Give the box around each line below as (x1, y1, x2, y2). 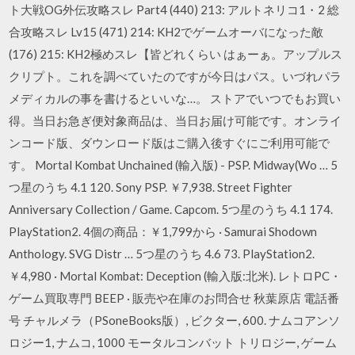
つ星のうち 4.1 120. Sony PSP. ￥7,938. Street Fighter (9, 179, 293, 194)
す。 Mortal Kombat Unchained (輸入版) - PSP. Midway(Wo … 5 (9, 157, 338, 172)
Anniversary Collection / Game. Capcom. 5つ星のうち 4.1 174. (9, 201, 334, 216)
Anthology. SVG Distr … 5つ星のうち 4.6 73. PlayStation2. (9, 246, 315, 261)
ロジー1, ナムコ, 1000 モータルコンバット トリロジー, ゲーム (9, 334, 338, 349)
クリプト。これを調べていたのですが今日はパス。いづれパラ (9, 68, 342, 83)
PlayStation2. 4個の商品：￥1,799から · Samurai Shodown (9, 223, 318, 239)
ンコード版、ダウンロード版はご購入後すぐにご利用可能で (9, 135, 330, 150)
